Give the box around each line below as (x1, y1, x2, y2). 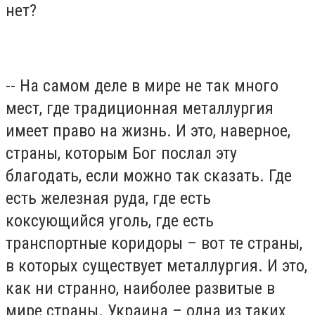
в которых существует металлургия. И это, (6, 256, 307, 276)
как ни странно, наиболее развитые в (6, 278, 275, 299)
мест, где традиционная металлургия (6, 98, 274, 119)
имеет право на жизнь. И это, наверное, (6, 121, 290, 141)
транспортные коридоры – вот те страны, (6, 233, 302, 254)
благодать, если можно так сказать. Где (6, 166, 292, 186)
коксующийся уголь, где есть (6, 211, 214, 231)
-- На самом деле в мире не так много (6, 76, 278, 96)
